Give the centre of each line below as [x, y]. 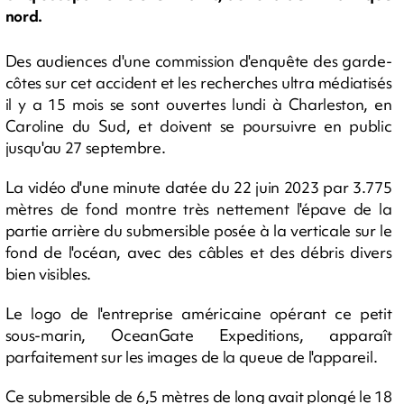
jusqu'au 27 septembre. [85, 147]
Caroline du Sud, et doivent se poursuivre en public [198, 125]
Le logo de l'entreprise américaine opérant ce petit [198, 313]
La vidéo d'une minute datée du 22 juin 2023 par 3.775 [198, 187]
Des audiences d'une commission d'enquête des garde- [198, 60]
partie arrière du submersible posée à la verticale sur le [198, 230]
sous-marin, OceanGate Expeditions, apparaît [198, 335]
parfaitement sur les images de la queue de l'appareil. [191, 356]
